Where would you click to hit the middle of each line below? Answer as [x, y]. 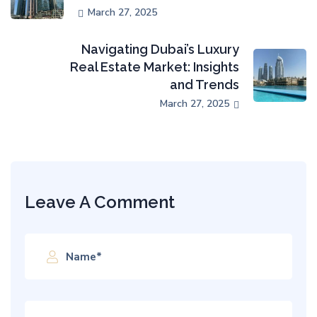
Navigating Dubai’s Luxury [160, 50]
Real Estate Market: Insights [155, 67]
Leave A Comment [102, 202]
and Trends [204, 85]
